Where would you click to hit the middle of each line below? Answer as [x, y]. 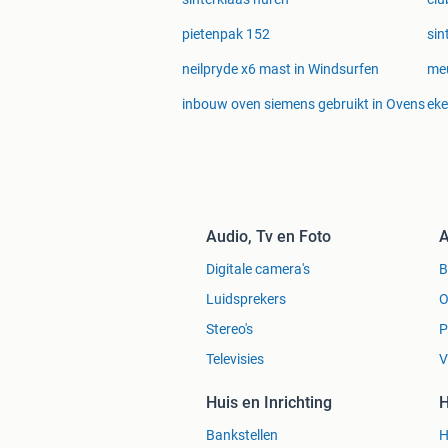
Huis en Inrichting [269, 403]
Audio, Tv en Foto [268, 237]
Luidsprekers [246, 299]
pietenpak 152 [226, 34]
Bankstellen [242, 435]
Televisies [235, 359]
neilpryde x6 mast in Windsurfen [280, 69]
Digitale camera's [258, 269]
